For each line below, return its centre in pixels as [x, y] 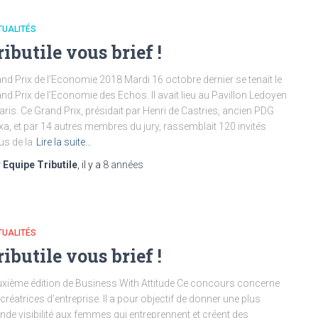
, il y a [90, 165]
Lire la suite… [64, 142]
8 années [123, 165]
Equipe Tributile [40, 165]
